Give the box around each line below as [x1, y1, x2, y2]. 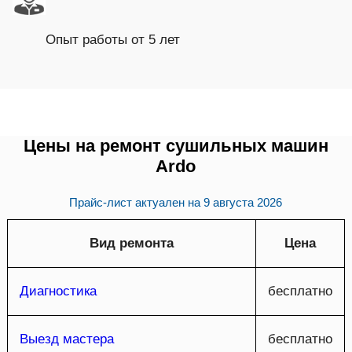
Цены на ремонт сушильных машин [23, 136, 328, 156]
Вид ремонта [89, 235, 174, 251]
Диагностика [19, 283, 97, 299]
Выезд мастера [19, 331, 114, 346]
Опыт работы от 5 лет [46, 32, 180, 48]
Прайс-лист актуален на [69, 195, 204, 209]
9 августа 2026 [203, 195, 283, 209]
